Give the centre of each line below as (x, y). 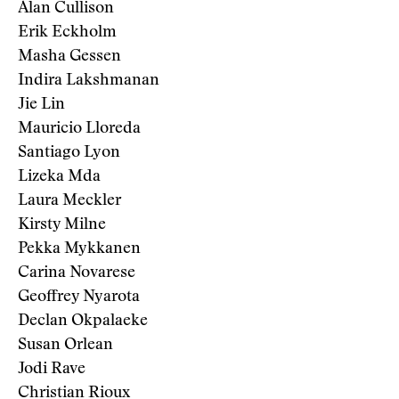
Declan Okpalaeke (83, 322)
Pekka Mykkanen (79, 249)
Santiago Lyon (69, 153)
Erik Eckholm (67, 33)
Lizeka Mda (59, 177)
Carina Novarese (77, 273)
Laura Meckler (69, 201)
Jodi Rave (52, 370)
